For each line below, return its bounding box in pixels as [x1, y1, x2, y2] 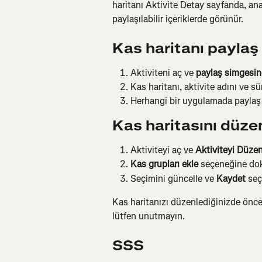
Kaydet [216, 172, 246, 185]
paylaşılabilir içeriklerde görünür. [112, 13, 243, 26]
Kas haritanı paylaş [112, 39, 258, 58]
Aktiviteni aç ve [130, 66, 196, 79]
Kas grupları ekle [130, 158, 198, 171]
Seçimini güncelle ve [130, 172, 216, 185]
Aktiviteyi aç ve [130, 143, 195, 156]
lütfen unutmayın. [112, 210, 185, 223]
